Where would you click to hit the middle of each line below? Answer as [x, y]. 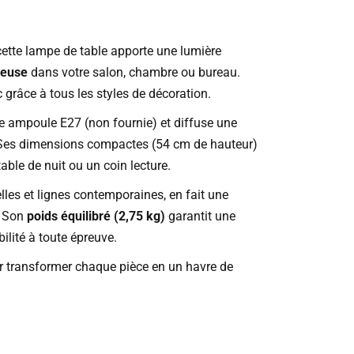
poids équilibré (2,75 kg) [96, 217]
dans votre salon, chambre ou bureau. [134, 73]
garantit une [200, 217]
